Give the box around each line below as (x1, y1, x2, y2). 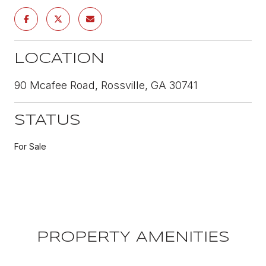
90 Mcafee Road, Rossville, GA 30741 (14, 78, 198, 91)
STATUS (14, 113, 81, 128)
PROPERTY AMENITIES (36, 230, 230, 245)
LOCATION (14, 52, 104, 66)
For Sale (14, 141, 46, 151)
